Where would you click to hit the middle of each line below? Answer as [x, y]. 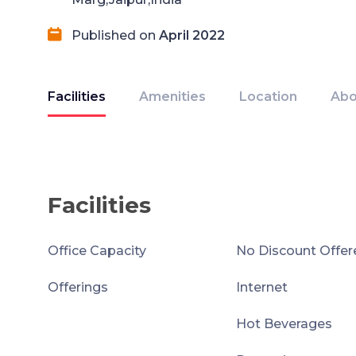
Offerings [78, 287]
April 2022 [192, 35]
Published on [115, 35]
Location [268, 97]
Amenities [172, 97]
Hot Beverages [284, 324]
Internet [262, 287]
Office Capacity [97, 251]
